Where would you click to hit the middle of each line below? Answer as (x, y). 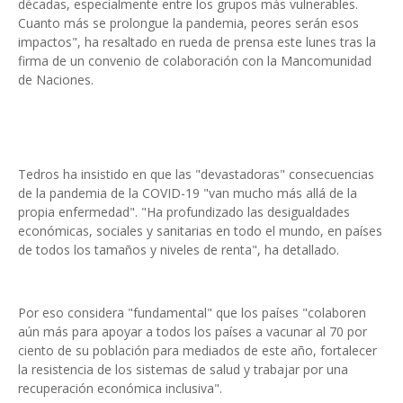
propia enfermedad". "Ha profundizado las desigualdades (184, 212)
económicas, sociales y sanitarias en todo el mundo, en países (200, 231)
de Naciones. (56, 80)
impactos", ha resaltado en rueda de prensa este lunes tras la (197, 42)
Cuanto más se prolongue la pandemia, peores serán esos (188, 23)
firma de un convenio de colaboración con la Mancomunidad (195, 61)
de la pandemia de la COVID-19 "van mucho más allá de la (188, 193)
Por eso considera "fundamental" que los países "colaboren (192, 313)
